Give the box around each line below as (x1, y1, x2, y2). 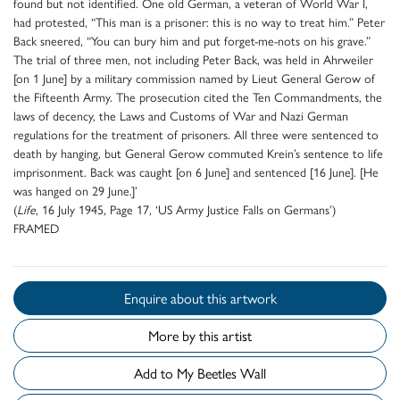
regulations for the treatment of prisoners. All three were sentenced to (13, 125, 379, 144)
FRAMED (13, 219, 59, 237)
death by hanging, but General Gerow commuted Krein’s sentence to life (13, 144, 383, 162)
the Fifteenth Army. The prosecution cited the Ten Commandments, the (13, 87, 382, 106)
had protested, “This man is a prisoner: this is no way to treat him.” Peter (13, 12, 385, 31)
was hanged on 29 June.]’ (13, 181, 137, 200)
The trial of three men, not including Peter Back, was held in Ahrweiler (13, 50, 373, 69)
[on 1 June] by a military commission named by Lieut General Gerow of (13, 69, 375, 87)
